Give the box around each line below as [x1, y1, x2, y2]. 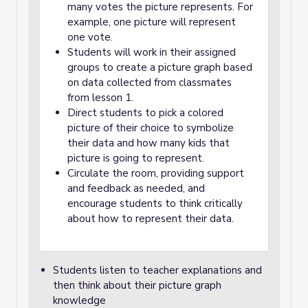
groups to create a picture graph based [67, 60, 252, 74]
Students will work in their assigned [67, 45, 236, 59]
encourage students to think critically [67, 197, 243, 210]
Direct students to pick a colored [67, 106, 223, 120]
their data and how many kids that [67, 136, 230, 150]
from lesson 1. [67, 91, 136, 104]
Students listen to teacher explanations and [53, 263, 262, 277]
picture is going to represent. [67, 151, 207, 165]
